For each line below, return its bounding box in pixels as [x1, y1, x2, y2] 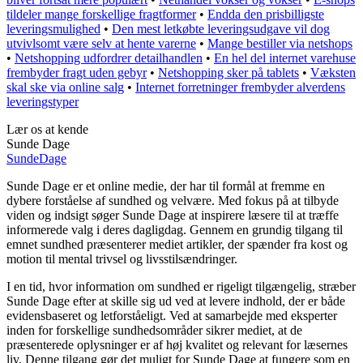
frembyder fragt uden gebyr [6, 65, 147, 79]
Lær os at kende [6, 122, 88, 136]
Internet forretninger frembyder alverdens [135, 79, 345, 94]
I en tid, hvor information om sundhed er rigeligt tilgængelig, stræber [6, 279, 356, 293]
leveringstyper [6, 94, 79, 109]
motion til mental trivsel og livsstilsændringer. [6, 251, 237, 266]
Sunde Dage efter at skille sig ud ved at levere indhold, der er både [6, 293, 345, 308]
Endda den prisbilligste [207, 6, 324, 21]
